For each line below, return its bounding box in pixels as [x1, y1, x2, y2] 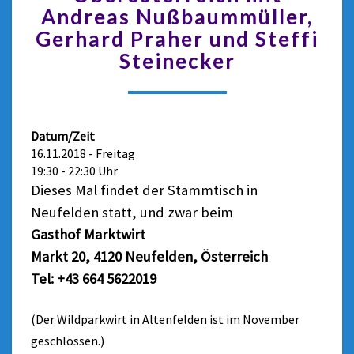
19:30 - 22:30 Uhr [31, 163, 118, 179]
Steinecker [119, 48, 235, 73]
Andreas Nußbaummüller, [41, 4, 313, 29]
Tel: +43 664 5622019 [31, 269, 156, 288]
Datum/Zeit [31, 128, 95, 144]
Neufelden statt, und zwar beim [31, 203, 233, 221]
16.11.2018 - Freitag [31, 145, 135, 161]
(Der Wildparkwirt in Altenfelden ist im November [31, 311, 299, 327]
